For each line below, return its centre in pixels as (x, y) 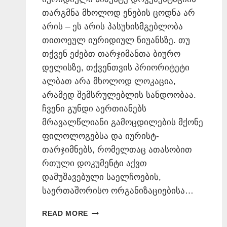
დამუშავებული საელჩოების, (102, 177)
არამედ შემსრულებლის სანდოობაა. (119, 95)
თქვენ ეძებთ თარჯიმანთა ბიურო (111, 54)
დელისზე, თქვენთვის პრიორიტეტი (116, 68)
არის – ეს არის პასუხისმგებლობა (112, 27)
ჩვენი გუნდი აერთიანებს (94, 109)
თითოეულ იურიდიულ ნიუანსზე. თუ (116, 41)
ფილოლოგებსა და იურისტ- (101, 136)
